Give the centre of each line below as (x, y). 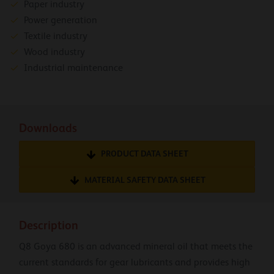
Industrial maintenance (73, 68)
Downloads (48, 128)
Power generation (61, 20)
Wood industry (54, 52)
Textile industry (56, 36)
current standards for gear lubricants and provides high (135, 262)
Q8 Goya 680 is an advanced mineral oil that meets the (136, 246)
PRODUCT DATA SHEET (145, 154)
